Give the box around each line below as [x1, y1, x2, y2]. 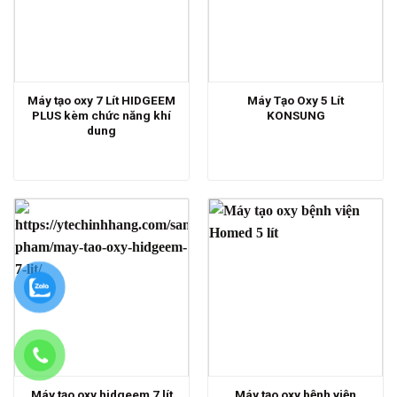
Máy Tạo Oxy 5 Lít [247, 92, 344, 107]
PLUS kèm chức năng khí [32, 107, 171, 122]
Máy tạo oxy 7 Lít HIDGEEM [27, 92, 175, 107]
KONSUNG [266, 107, 325, 122]
